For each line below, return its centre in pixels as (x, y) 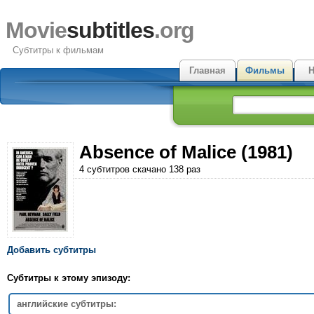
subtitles (110, 30)
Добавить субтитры (52, 250)
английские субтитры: (67, 303)
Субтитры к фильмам (58, 50)
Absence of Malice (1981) (186, 152)
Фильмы (265, 70)
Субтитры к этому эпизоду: (69, 278)
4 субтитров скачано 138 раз (139, 169)
